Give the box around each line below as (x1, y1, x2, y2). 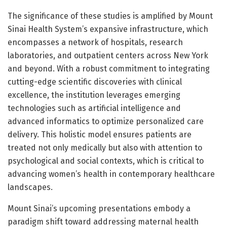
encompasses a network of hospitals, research (8, 37, 183, 47)
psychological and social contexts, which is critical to (8, 156, 204, 166)
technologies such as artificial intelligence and (8, 103, 181, 113)
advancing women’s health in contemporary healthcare (8, 169, 215, 179)
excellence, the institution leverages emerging (8, 90, 180, 100)
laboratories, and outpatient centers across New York (8, 50, 208, 60)
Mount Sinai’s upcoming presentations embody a (8, 203, 191, 213)
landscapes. (8, 182, 53, 192)
